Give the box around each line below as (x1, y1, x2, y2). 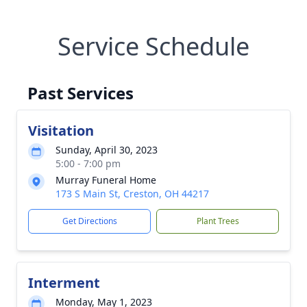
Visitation (28, 121, 94, 140)
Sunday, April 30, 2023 (56, 143, 158, 156)
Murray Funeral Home (56, 173, 156, 186)
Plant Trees (196, 215, 239, 227)
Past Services (27, 82, 134, 104)
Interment (28, 273, 100, 292)
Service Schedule (58, 29, 249, 63)
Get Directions (62, 215, 117, 227)
